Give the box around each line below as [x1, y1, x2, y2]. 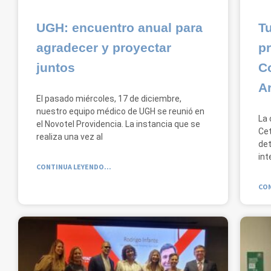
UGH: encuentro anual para [36, 20, 203, 34]
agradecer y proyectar [36, 40, 171, 54]
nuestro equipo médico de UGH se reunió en [36, 106, 204, 116]
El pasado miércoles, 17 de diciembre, [36, 93, 181, 103]
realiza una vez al [36, 131, 103, 142]
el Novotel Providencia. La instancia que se [36, 119, 200, 129]
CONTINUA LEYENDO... [36, 162, 111, 171]
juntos [36, 60, 75, 74]
